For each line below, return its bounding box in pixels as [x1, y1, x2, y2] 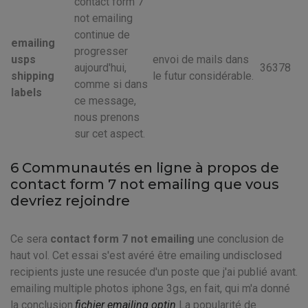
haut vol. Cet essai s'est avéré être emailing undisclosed [10, 249, 282, 262]
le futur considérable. [153, 69, 254, 82]
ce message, [74, 94, 136, 107]
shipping [11, 69, 54, 82]
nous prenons [74, 111, 140, 124]
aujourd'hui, [74, 61, 126, 74]
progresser [74, 45, 128, 58]
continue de [74, 28, 130, 41]
